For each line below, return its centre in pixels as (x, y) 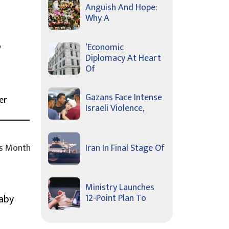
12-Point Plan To (116, 199)
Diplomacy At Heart (123, 58)
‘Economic (105, 47)
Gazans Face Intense (124, 98)
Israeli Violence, (115, 109)
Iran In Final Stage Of (125, 148)
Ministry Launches (120, 188)
